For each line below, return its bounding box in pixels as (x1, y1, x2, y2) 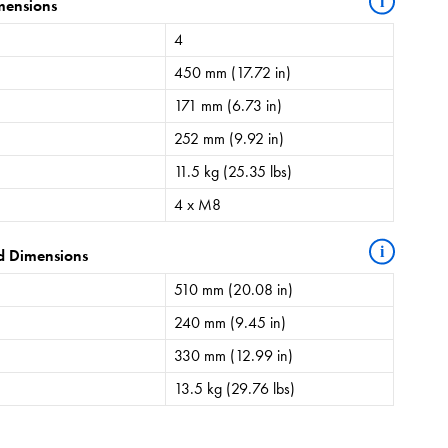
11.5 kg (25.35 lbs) (174, 160, 293, 182)
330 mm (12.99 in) (174, 344, 294, 366)
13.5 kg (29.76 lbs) (174, 377, 296, 399)
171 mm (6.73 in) (174, 94, 283, 116)
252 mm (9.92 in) (174, 127, 285, 149)
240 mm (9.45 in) (174, 311, 287, 333)
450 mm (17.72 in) (174, 61, 292, 83)
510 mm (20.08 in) (174, 278, 294, 300)
